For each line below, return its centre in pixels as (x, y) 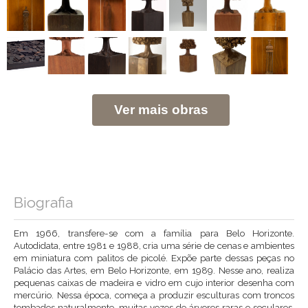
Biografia (43, 203)
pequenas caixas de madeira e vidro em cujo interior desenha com (154, 283)
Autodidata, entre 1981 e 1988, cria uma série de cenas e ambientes (154, 246)
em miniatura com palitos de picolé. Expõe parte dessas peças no (154, 258)
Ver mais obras (161, 110)
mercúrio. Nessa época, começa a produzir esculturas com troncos (154, 295)
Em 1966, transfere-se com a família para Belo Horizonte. (154, 233)
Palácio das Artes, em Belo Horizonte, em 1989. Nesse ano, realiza (154, 271)
